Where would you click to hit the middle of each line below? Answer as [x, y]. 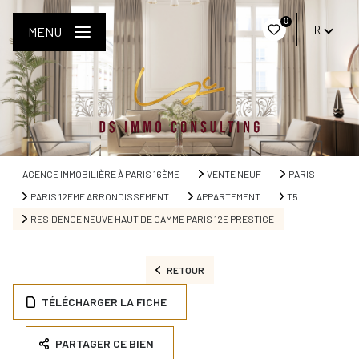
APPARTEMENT [228, 196]
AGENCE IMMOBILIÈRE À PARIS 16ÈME [101, 174]
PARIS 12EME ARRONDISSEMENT [99, 196]
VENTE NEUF [234, 174]
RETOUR [185, 270]
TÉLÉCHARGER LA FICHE [105, 302]
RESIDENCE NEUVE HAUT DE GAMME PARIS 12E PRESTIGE [152, 219]
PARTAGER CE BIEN [105, 343]
